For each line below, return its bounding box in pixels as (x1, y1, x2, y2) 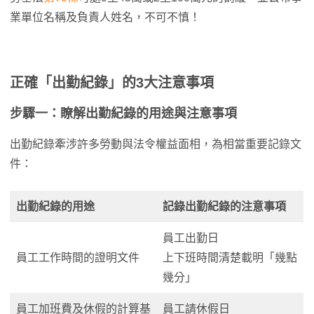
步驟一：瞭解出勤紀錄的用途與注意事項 (10, 107, 237, 121)
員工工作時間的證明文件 (16, 252, 139, 264)
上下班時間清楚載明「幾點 (163, 252, 297, 264)
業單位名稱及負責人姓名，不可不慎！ (10, 11, 200, 23)
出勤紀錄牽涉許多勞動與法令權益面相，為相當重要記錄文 (10, 138, 301, 150)
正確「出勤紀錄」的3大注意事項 (10, 75, 214, 90)
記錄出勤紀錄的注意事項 (163, 200, 286, 212)
